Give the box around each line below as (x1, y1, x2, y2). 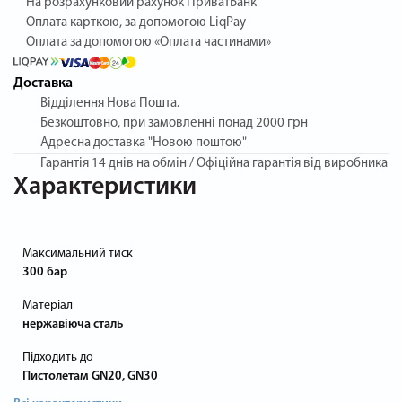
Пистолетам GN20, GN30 (22, 369, 158, 383)
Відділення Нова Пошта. (40, 96, 179, 110)
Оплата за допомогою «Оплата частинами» (26, 35, 271, 49)
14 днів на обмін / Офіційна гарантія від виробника (89, 156, 388, 170)
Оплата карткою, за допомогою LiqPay (26, 15, 246, 30)
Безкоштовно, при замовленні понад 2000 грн (40, 116, 308, 130)
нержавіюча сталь (22, 317, 123, 331)
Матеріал (22, 298, 73, 312)
